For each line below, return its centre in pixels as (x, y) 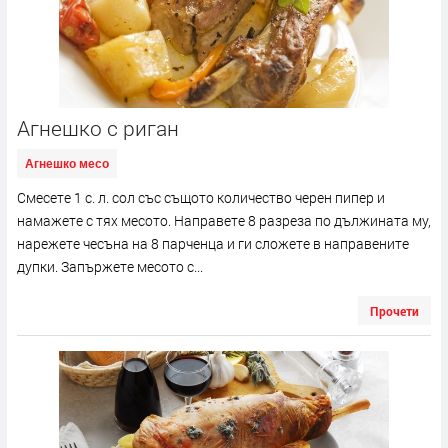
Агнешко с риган (98, 127)
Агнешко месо (67, 163)
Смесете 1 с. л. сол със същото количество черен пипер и (201, 197)
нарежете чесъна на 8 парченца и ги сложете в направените (213, 243)
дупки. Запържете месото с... (110, 266)
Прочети (394, 310)
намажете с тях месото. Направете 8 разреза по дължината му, (224, 220)
